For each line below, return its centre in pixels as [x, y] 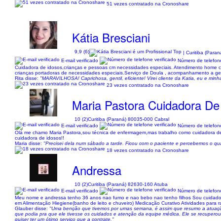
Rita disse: [27, 78]
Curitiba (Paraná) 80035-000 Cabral [129, 119]
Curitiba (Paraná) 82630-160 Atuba [128, 184]
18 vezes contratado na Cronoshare [148, 150]
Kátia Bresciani [111, 37]
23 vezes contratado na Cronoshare [148, 85]
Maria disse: [29, 143]
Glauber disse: [32, 208]
